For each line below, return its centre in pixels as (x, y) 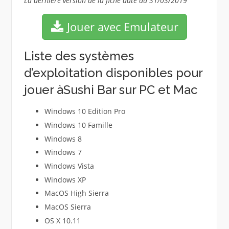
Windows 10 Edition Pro (85, 111)
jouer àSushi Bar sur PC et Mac (110, 90)
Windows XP (65, 179)
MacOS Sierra (67, 207)
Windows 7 (63, 152)
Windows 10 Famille (78, 125)
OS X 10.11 (62, 220)
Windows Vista (69, 166)
